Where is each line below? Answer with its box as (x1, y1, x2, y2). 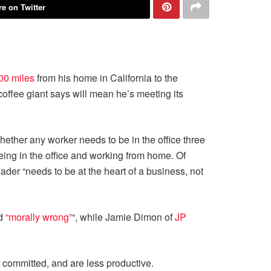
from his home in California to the (34, 71, 178, 85)
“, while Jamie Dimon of (72, 210, 175, 224)
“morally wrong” (5, 210, 72, 224)
